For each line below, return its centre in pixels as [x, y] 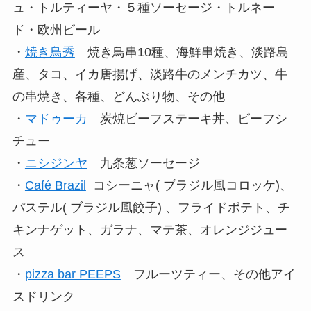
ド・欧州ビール [59, 30]
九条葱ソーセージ [143, 163]
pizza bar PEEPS [73, 275]
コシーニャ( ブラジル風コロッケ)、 [189, 186]
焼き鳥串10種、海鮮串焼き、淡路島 [182, 52]
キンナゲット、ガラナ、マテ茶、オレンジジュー [150, 230]
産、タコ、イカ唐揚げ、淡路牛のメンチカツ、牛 [150, 75]
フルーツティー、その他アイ [208, 275]
